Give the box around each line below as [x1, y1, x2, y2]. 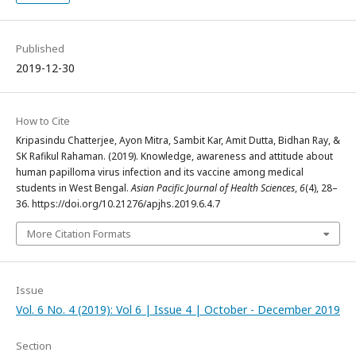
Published [16, 41, 64, 56]
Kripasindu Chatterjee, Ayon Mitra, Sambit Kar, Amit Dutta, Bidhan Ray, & [16, 133, 340, 147]
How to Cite [16, 114, 70, 128]
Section [16, 339, 52, 353]
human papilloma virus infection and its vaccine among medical [16, 165, 304, 179]
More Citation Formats [27, 226, 131, 241]
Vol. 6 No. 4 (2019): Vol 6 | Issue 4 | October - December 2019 [16, 302, 340, 317]
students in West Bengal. [16, 181, 131, 195]
